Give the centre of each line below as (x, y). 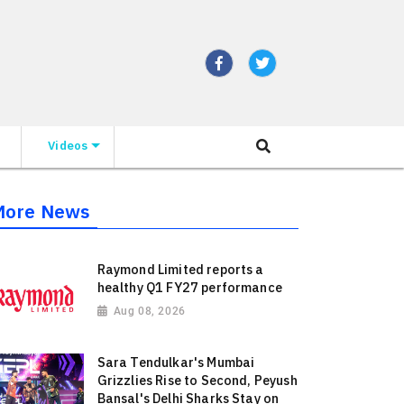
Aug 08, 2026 (149, 312)
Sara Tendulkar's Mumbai (176, 363)
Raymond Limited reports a (180, 270)
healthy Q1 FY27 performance (189, 288)
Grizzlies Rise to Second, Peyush (197, 381)
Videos (68, 145)
